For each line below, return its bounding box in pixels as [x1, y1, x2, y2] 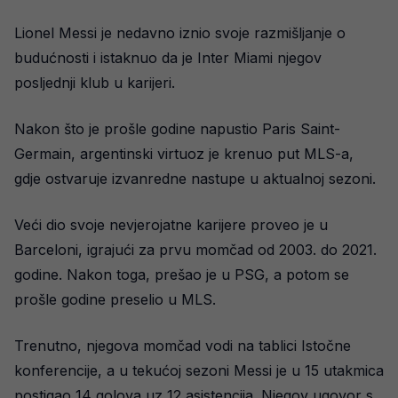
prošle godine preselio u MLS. [14, 291, 216, 308]
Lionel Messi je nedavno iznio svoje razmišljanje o [14, 24, 346, 42]
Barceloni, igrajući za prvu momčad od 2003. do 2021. [14, 241, 377, 259]
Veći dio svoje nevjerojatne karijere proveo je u [14, 216, 328, 234]
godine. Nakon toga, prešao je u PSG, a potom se [14, 266, 349, 283]
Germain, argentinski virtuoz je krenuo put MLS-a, [14, 145, 354, 163]
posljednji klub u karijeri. [14, 74, 175, 92]
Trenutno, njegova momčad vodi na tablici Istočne [14, 337, 351, 354]
